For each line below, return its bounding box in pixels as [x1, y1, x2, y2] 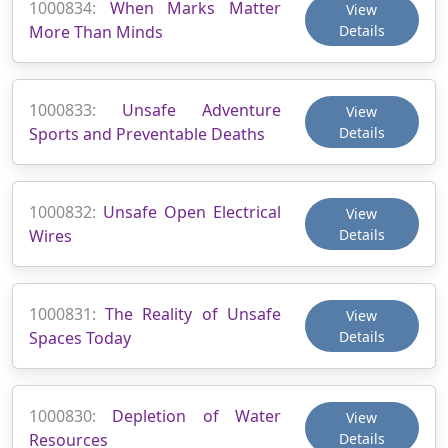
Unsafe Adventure [122, 98, 281, 121]
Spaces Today [29, 326, 131, 349]
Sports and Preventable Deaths [29, 122, 265, 145]
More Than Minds [29, 20, 163, 43]
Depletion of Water [112, 404, 281, 427]
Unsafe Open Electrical [103, 200, 281, 223]
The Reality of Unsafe [105, 302, 281, 325]
